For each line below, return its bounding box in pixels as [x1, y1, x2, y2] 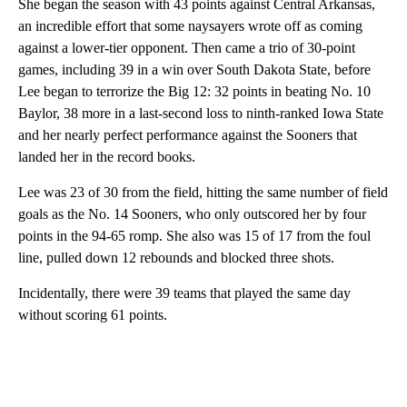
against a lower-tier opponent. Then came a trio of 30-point [18, 40, 355, 56]
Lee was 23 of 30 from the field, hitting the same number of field [18, 184, 388, 201]
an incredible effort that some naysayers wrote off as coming [18, 18, 362, 35]
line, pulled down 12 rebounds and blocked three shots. [18, 250, 334, 266]
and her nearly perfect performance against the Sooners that [18, 127, 357, 144]
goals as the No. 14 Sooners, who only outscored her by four [18, 206, 366, 223]
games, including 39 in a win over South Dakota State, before [18, 62, 371, 78]
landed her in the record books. [18, 149, 195, 165]
